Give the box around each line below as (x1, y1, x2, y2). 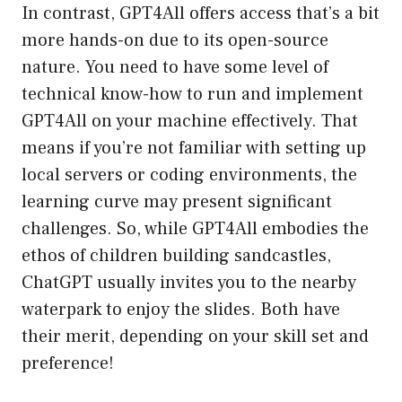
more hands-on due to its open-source (22, 29, 328, 53)
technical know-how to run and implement (22, 83, 363, 107)
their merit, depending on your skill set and (22, 325, 369, 349)
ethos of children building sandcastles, (22, 244, 331, 268)
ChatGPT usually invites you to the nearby (22, 271, 356, 295)
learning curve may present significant (22, 190, 332, 214)
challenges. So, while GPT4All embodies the (22, 217, 369, 241)
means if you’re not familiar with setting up (22, 136, 366, 161)
